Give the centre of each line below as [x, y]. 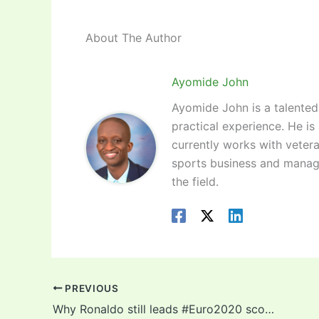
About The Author [134, 38]
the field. [195, 182]
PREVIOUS [90, 288]
